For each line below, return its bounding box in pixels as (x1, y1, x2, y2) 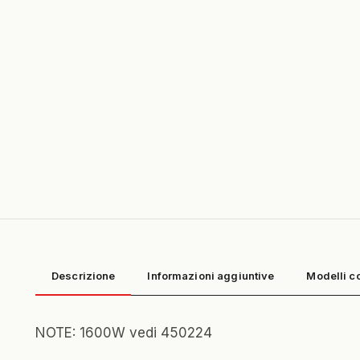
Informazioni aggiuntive (147, 269, 275, 282)
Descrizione (51, 269, 116, 282)
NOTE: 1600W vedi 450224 (35, 325, 212, 341)
